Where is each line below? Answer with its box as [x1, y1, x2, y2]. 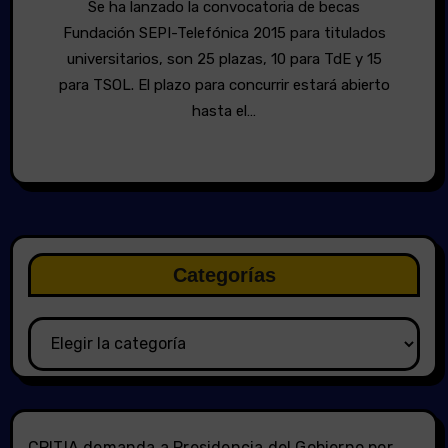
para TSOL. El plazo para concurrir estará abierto [58, 75, 390, 94]
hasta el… [192, 101, 256, 120]
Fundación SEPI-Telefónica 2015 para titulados [62, 23, 386, 42]
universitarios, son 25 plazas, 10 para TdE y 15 [66, 49, 382, 68]
